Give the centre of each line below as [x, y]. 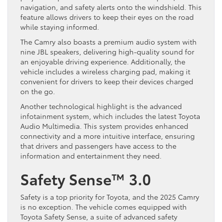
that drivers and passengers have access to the [98, 146]
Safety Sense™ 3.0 [86, 179]
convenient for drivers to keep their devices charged [107, 82]
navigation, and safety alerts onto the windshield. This [111, 7]
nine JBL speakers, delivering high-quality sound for [107, 52]
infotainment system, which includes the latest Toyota [110, 116]
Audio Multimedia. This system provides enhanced [104, 126]
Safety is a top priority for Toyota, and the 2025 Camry [110, 197]
